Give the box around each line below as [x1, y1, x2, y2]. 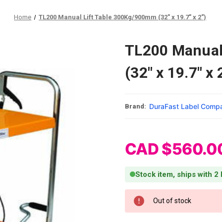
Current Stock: [125, 190, 170, 198]
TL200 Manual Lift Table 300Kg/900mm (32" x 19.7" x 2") [39, 13, 207, 21]
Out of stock [153, 196, 191, 205]
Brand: [125, 102, 146, 110]
